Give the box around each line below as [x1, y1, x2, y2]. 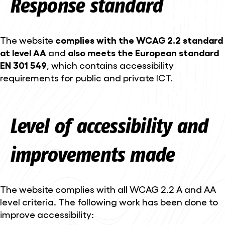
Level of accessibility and [9, 114, 207, 138]
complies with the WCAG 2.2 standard [55, 34, 223, 45]
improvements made [9, 142, 174, 167]
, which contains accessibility [47, 59, 174, 70]
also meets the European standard [68, 46, 219, 58]
